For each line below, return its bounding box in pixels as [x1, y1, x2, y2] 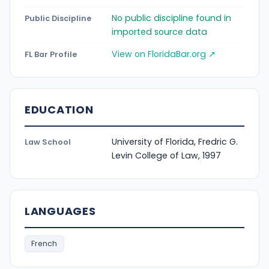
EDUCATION [25, 101, 94, 117]
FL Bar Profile [25, 49, 77, 59]
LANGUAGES [25, 204, 96, 219]
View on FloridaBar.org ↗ [112, 47, 216, 60]
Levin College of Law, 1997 [112, 150, 221, 162]
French [31, 238, 58, 249]
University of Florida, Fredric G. [112, 136, 238, 148]
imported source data [112, 25, 207, 38]
